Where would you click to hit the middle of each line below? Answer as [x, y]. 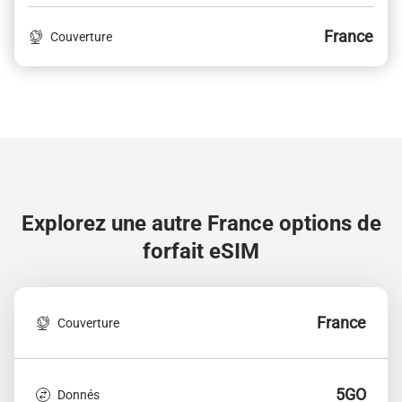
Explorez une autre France [150, 223]
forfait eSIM [201, 251]
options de [330, 223]
